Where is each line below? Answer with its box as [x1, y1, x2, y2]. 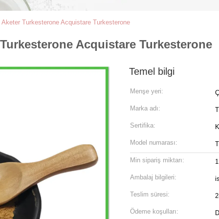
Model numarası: [130, 139, 177, 146]
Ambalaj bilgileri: [130, 174, 176, 181]
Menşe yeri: [130, 88, 163, 95]
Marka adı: [130, 105, 160, 112]
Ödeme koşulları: [130, 208, 178, 215]
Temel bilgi [129, 66, 175, 77]
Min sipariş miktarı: [130, 156, 184, 164]
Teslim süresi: [130, 191, 170, 198]
